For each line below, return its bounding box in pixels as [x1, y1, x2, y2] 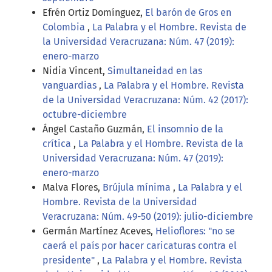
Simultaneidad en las [107, 65, 202, 77]
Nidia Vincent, [42, 65, 107, 77]
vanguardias [42, 80, 99, 92]
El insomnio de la [147, 123, 223, 135]
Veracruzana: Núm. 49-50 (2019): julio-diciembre [42, 211, 253, 223]
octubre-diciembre [42, 109, 127, 121]
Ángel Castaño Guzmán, [42, 123, 147, 135]
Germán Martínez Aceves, [42, 225, 155, 237]
